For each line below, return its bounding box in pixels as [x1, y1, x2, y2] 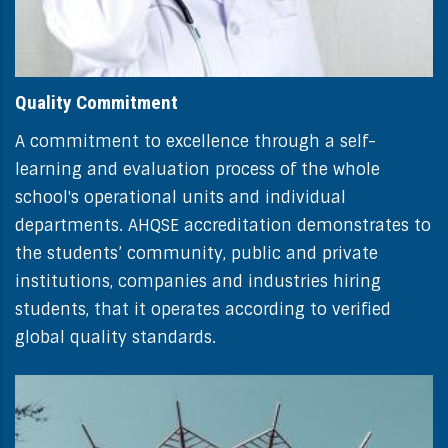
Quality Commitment [15, 91, 178, 115]
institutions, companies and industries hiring [15, 271, 381, 293]
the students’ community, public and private [15, 243, 378, 265]
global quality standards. [15, 327, 216, 349]
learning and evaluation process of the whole [15, 159, 380, 181]
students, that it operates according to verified [15, 299, 391, 321]
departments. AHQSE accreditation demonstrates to [15, 215, 431, 237]
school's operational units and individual [15, 187, 346, 209]
